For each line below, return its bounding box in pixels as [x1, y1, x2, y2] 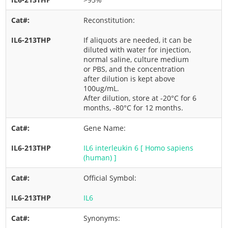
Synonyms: [83, 213, 123, 223]
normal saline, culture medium [83, 54, 189, 64]
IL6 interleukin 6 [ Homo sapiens [83, 143, 194, 153]
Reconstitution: [83, 15, 137, 25]
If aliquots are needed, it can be [83, 35, 192, 45]
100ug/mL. [83, 83, 120, 93]
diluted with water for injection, [83, 45, 191, 54]
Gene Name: [83, 123, 128, 133]
